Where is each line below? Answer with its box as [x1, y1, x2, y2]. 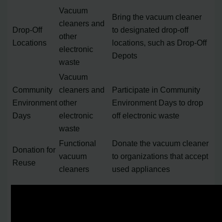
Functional [59, 138, 97, 148]
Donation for [12, 145, 56, 154]
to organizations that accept [112, 151, 209, 161]
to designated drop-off [112, 25, 189, 34]
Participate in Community [112, 85, 201, 94]
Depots [112, 51, 138, 60]
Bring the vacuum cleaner [112, 12, 202, 21]
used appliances [112, 164, 170, 173]
